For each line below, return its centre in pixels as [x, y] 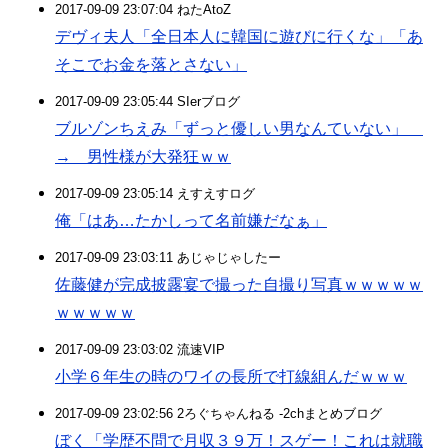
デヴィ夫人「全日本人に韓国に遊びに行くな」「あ [239, 36]
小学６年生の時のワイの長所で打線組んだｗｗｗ [231, 376]
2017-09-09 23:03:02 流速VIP [140, 349]
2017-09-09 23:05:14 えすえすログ [155, 193]
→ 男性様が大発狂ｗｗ [143, 156]
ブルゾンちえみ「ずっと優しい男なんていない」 [239, 128]
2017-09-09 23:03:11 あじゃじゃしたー [168, 257]
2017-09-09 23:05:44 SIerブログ [147, 101]
